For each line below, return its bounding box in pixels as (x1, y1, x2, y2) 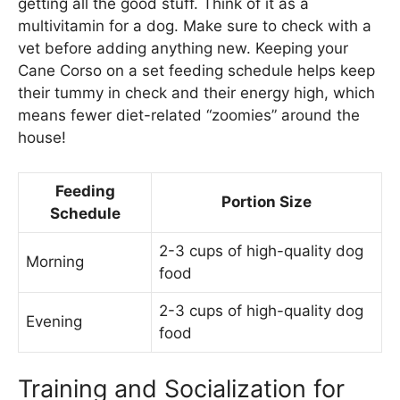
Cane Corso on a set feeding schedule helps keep (18, 62, 375, 80)
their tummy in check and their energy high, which (18, 84, 375, 103)
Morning (26, 252, 84, 271)
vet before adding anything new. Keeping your (18, 39, 348, 58)
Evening (26, 312, 82, 330)
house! (18, 129, 66, 147)
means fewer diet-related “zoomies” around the (18, 106, 360, 125)
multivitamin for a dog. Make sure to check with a (18, 17, 371, 36)
